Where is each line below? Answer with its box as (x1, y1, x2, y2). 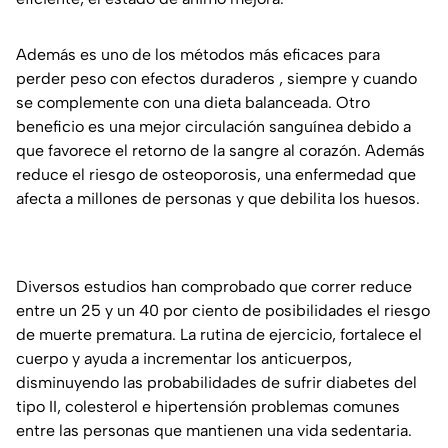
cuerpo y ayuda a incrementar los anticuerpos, (16, 349, 352, 369)
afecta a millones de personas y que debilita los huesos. (16, 189, 420, 209)
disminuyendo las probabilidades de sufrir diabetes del (16, 373, 417, 393)
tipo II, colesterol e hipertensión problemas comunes (16, 397, 400, 417)
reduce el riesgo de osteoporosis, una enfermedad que (16, 165, 416, 185)
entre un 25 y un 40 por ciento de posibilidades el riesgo (16, 301, 430, 321)
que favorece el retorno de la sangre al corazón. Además (16, 141, 425, 161)
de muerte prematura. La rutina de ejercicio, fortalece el (16, 325, 422, 345)
